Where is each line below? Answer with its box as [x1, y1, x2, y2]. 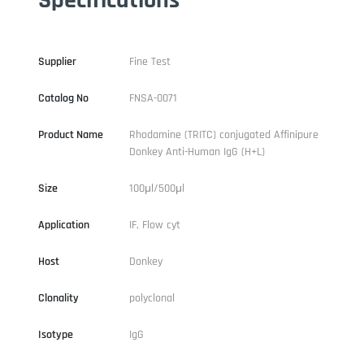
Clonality [37, 290, 79, 305]
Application [37, 217, 89, 232]
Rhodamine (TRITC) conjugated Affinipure [128, 127, 318, 142]
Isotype [37, 327, 73, 342]
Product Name [37, 127, 103, 142]
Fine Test [128, 54, 171, 69]
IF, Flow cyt [128, 217, 180, 232]
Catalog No [37, 90, 89, 106]
